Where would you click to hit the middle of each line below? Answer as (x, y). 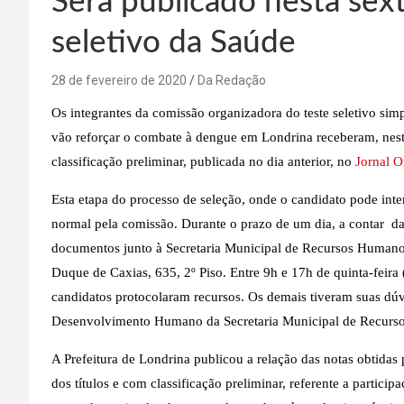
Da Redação (232, 80)
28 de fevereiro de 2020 (119, 80)
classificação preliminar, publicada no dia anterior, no (202, 161)
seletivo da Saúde (174, 42)
